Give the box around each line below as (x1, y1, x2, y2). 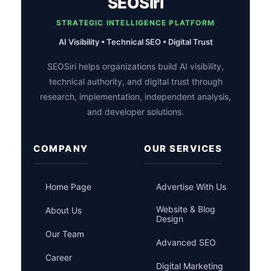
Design (156, 213, 183, 224)
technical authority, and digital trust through (48, 76, 223, 87)
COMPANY (33, 142, 88, 154)
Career (45, 252, 72, 263)
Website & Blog (156, 203, 215, 214)
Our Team (45, 228, 84, 239)
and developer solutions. (87, 106, 184, 117)
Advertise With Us (156, 181, 226, 192)
